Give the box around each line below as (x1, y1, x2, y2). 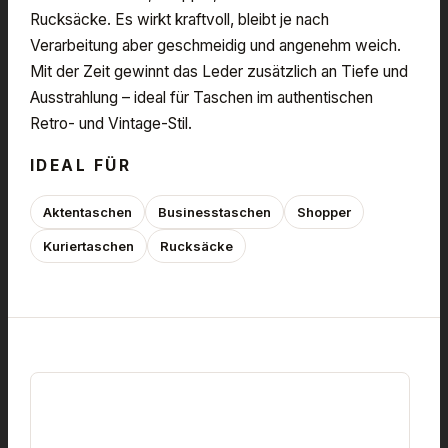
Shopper (297, 203, 351, 220)
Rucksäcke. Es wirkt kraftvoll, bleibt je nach (30, 9, 329, 29)
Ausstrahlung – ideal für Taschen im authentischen (30, 87, 373, 107)
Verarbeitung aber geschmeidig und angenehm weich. (30, 35, 401, 55)
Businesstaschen (158, 203, 271, 220)
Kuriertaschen (43, 237, 134, 254)
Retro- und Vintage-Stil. (30, 113, 192, 133)
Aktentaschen (43, 203, 132, 220)
